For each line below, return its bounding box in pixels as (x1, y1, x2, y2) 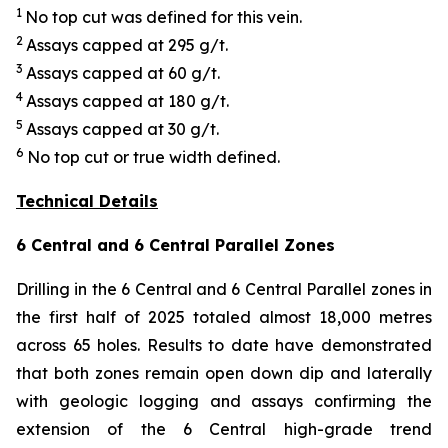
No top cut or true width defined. (27, 147, 280, 167)
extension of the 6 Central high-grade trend (16, 419, 432, 439)
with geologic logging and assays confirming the (16, 391, 432, 411)
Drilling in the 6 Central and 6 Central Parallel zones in (16, 279, 432, 299)
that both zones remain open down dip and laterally (16, 363, 432, 383)
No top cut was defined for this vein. (25, 7, 302, 27)
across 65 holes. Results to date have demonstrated (16, 335, 432, 355)
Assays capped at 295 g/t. (26, 35, 228, 55)
